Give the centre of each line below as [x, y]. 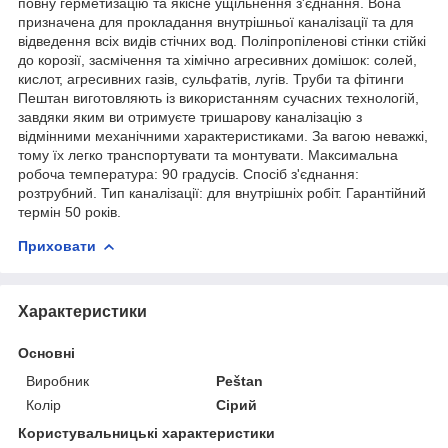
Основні [46, 352]
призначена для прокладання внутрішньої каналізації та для [216, 21]
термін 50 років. [69, 211]
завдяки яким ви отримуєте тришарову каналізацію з [190, 116]
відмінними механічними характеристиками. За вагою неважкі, [223, 135]
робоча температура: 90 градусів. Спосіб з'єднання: [188, 173]
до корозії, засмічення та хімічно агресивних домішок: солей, [217, 59]
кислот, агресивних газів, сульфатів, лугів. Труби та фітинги [211, 78]
